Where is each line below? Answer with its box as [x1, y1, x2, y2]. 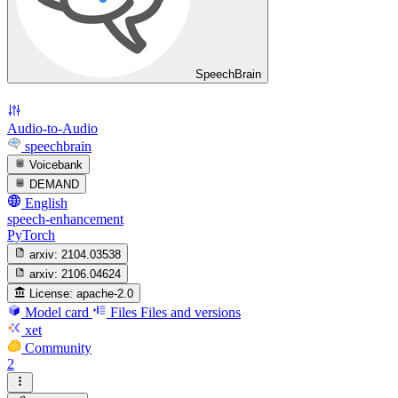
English [25, 195, 68, 211]
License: [29, 287, 74, 301]
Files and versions [140, 305, 241, 321]
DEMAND [29, 178, 80, 192]
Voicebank [29, 157, 84, 171]
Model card [25, 305, 89, 321]
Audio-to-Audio [7, 120, 98, 136]
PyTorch [7, 227, 55, 243]
